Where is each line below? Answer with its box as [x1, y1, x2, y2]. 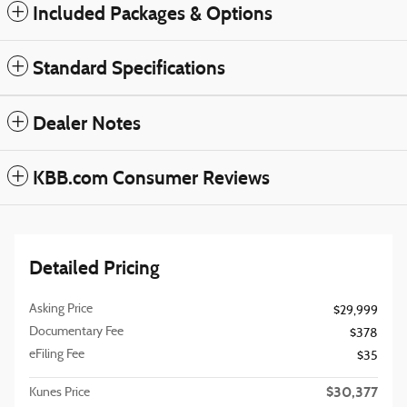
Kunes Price [29, 386, 90, 401]
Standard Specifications [33, 56, 225, 81]
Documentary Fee [29, 325, 124, 340]
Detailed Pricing [29, 256, 160, 281]
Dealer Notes [33, 112, 141, 136]
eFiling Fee [29, 348, 84, 362]
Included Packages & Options [33, 2, 273, 26]
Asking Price [29, 303, 93, 317]
